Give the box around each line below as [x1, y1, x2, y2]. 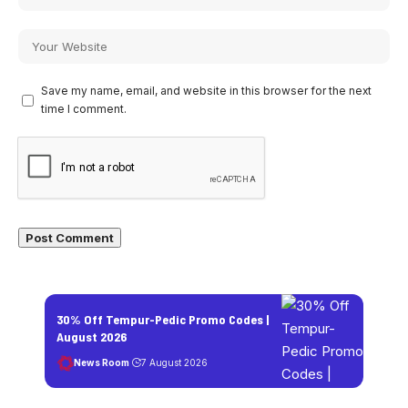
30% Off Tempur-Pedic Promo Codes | [56, 311, 269, 327]
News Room [74, 357, 129, 368]
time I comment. [41, 102, 127, 116]
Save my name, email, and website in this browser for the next [41, 84, 372, 97]
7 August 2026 [140, 357, 208, 368]
